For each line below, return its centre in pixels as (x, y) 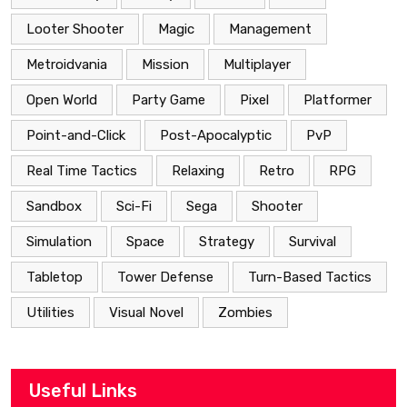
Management (270, 30)
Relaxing (198, 171)
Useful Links (83, 391)
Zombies (245, 313)
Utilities (50, 313)
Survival (313, 242)
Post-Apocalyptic (216, 136)
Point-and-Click (76, 136)
